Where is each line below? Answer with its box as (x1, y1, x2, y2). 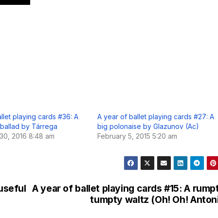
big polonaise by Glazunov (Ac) (97, 122, 199, 131)
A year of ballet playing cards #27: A (97, 112, 214, 121)
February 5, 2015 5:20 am (97, 132, 177, 141)
